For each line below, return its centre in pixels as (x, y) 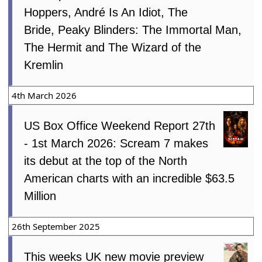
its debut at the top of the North (106, 161)
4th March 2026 (44, 96)
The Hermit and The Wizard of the (113, 48)
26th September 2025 (56, 227)
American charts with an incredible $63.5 (130, 179)
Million (40, 196)
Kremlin (44, 65)
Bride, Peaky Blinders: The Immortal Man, (133, 30)
